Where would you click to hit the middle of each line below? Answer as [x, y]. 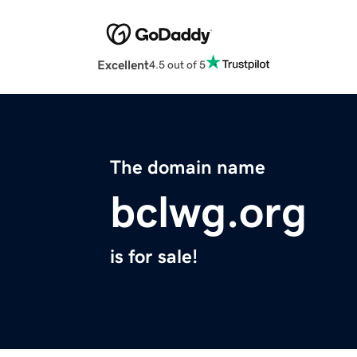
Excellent [123, 65]
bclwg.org [208, 212]
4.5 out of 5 [177, 64]
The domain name [188, 168]
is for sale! [154, 257]
